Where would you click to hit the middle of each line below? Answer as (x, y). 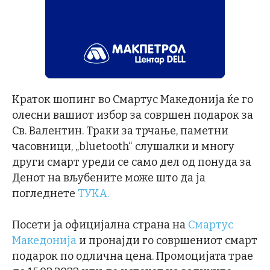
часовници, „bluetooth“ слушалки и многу (123, 146)
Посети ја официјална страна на (100, 224)
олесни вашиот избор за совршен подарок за (133, 115)
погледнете (45, 193)
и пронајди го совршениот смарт (167, 240)
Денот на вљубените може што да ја (109, 177)
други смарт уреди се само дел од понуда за (132, 162)
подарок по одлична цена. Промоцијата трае (133, 256)
